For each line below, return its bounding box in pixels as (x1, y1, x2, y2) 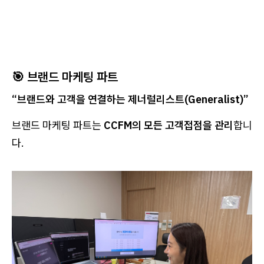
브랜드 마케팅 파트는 (12, 118, 104, 132)
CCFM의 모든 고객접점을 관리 (104, 118, 233, 132)
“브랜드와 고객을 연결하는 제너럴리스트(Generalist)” (12, 92, 249, 106)
